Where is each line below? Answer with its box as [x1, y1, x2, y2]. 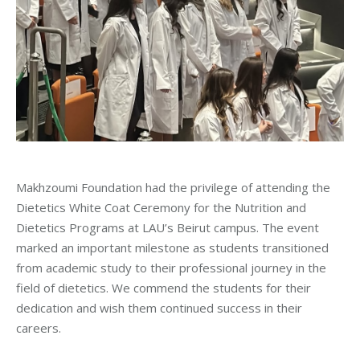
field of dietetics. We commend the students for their [16, 280, 311, 296]
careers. [16, 320, 61, 336]
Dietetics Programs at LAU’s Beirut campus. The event [16, 219, 319, 235]
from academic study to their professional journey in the [16, 260, 326, 276]
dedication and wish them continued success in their [16, 300, 302, 316]
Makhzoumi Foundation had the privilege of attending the [16, 179, 330, 195]
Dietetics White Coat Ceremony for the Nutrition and [16, 199, 306, 215]
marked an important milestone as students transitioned [16, 239, 329, 256]
